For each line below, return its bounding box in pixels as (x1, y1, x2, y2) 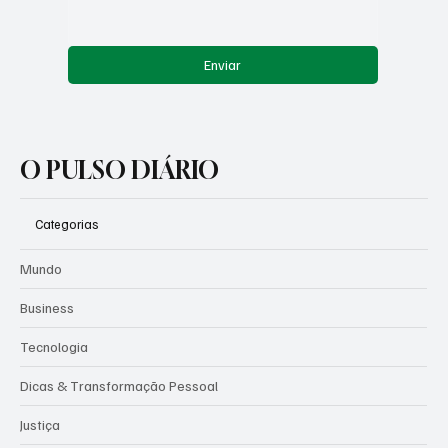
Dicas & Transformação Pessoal (20, 409, 218, 427)
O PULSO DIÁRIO (20, 188, 219, 217)
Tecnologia (20, 370, 88, 388)
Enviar (204, 88, 242, 106)
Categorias (35, 247, 99, 264)
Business (20, 331, 74, 349)
